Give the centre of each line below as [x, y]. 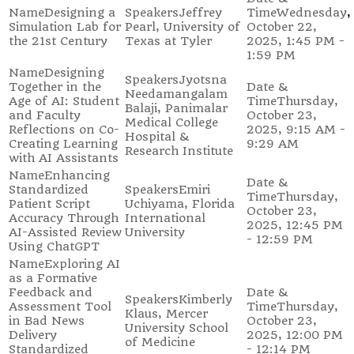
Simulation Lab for [65, 27]
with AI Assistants [64, 158]
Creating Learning [63, 144]
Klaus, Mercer [166, 314]
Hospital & [157, 137]
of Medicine [160, 342]
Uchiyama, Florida [180, 204]
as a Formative [53, 278]
